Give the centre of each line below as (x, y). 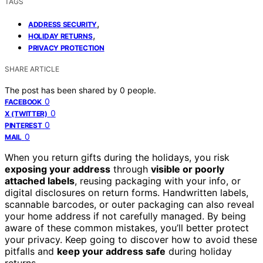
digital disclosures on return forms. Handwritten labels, (127, 192)
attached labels (40, 181)
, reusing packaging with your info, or (158, 181)
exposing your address (58, 169)
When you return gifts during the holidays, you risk (117, 157)
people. (142, 90)
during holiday (199, 251)
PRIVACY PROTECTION (66, 48)
